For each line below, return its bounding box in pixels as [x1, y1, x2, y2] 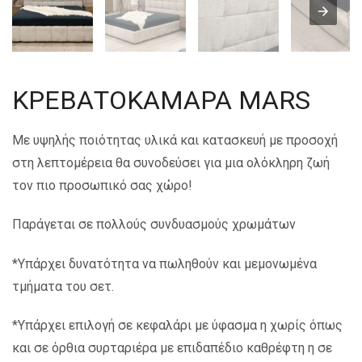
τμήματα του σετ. [12, 278, 114, 294]
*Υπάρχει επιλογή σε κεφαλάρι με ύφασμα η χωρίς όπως [12, 317, 343, 333]
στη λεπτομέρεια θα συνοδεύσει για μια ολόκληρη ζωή [12, 155, 330, 171]
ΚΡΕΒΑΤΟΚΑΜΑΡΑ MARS [12, 85, 310, 116]
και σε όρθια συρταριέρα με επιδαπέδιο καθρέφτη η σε [12, 339, 332, 356]
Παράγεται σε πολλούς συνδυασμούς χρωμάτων [12, 217, 296, 233]
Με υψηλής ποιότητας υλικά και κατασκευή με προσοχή [12, 133, 338, 149]
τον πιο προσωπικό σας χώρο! [12, 178, 192, 194]
